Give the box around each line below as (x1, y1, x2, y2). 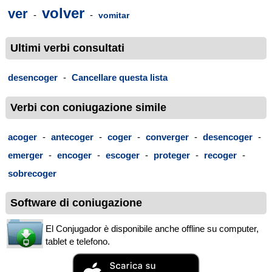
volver (42, 5, 84, 22)
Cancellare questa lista (72, 72, 168, 83)
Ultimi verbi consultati (10, 42, 124, 55)
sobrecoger (8, 168, 56, 178)
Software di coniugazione (10, 197, 142, 209)
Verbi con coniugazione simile (10, 101, 166, 114)
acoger (8, 131, 37, 142)
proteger (154, 149, 190, 160)
